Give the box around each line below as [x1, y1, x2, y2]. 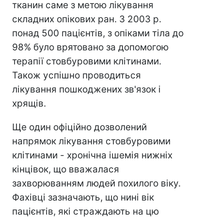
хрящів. [12, 98, 46, 109]
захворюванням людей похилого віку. [12, 178, 181, 189]
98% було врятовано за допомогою [12, 42, 169, 53]
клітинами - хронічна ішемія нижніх [12, 150, 172, 161]
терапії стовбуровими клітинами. [12, 56, 161, 67]
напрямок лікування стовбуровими [12, 136, 170, 147]
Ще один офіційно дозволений [12, 122, 147, 133]
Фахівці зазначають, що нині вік [12, 192, 154, 203]
